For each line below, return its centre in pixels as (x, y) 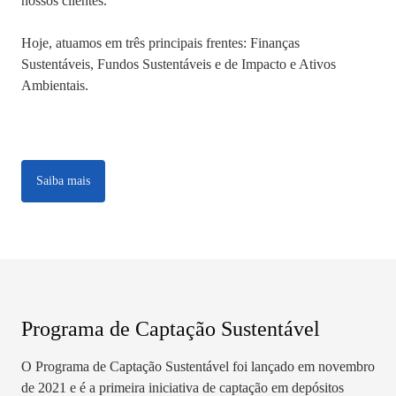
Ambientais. (55, 85)
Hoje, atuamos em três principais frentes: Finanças (160, 42)
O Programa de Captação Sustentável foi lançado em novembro (198, 366)
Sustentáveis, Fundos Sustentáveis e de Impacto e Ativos (179, 64)
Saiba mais (63, 181)
